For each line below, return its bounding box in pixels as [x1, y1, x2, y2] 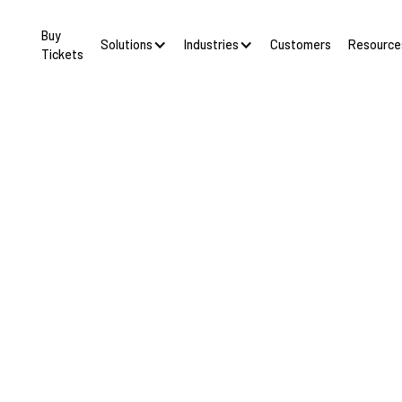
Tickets [40, 46, 83, 62]
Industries [183, 36, 239, 52]
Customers [270, 37, 332, 53]
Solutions [100, 36, 153, 52]
